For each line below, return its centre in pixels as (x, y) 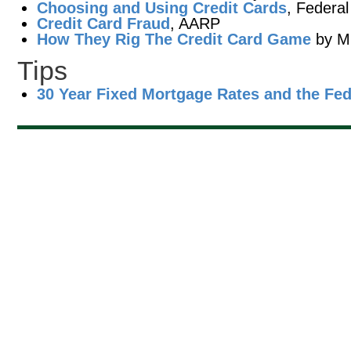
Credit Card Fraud (103, 24)
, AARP (195, 24)
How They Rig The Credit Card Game (174, 39)
